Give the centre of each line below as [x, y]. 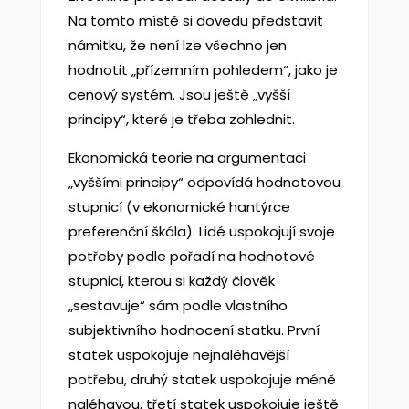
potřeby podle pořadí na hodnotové [191, 256]
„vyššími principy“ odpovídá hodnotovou [204, 182]
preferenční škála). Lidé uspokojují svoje [201, 231]
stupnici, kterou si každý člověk [171, 281]
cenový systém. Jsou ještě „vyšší [179, 94]
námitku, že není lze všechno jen [177, 45]
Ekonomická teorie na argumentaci [187, 157]
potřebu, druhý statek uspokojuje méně [202, 379]
